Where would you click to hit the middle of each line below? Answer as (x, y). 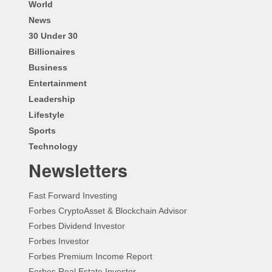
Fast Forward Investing (73, 196)
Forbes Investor (59, 241)
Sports (42, 131)
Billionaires (52, 52)
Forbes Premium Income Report (90, 257)
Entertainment (58, 83)
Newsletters (78, 171)
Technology (53, 147)
